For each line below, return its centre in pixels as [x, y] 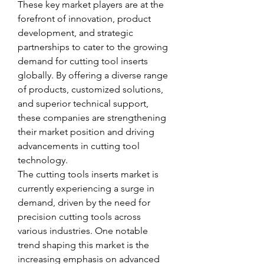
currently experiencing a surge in [86, 188]
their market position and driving [86, 132]
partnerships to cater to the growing [93, 47]
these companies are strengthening [92, 118]
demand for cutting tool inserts [83, 61]
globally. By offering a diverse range [93, 75]
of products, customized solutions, [90, 89]
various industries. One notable [83, 231]
